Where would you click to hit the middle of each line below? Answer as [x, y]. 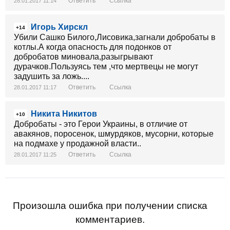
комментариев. [110, 219]
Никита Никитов [64, 113]
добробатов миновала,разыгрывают [83, 56]
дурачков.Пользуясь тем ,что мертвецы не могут [106, 66]
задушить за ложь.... [52, 76]
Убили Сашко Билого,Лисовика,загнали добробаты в [115, 37]
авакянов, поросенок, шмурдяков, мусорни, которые [114, 133]
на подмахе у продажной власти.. [78, 143]
